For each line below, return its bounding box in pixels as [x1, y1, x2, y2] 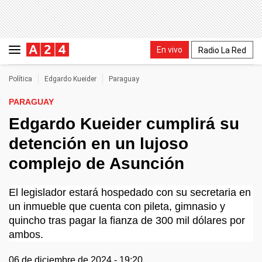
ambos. [9, 229, 43, 240]
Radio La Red [198, 45, 246, 55]
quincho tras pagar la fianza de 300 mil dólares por [9, 215, 245, 226]
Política [9, 75, 32, 83]
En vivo [157, 44, 182, 54]
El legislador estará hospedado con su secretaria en [9, 187, 251, 198]
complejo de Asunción [9, 154, 184, 173]
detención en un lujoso [9, 135, 188, 153]
